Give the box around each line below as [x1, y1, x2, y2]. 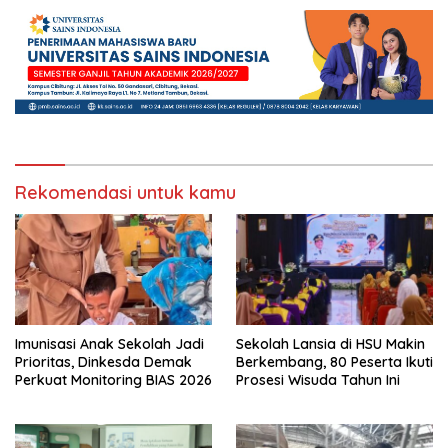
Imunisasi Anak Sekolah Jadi [15, 335, 204, 354]
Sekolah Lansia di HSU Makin [236, 335, 425, 354]
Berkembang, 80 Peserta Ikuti [236, 353, 433, 372]
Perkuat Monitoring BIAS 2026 [15, 371, 212, 390]
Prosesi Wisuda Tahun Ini [236, 371, 400, 390]
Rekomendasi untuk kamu [15, 181, 236, 205]
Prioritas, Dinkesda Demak [15, 353, 192, 372]
